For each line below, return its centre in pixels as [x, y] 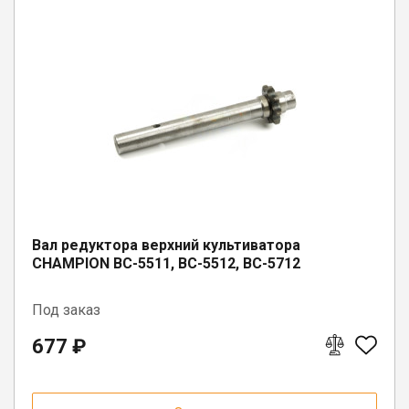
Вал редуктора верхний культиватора [166, 245]
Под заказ [66, 309]
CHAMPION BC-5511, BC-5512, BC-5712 [166, 263]
